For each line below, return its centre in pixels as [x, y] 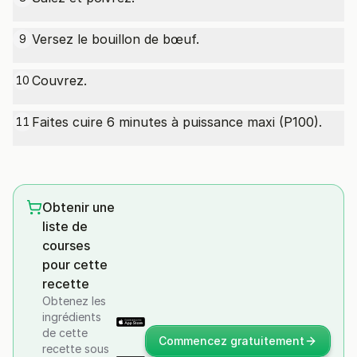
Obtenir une [78, 207]
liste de [65, 226]
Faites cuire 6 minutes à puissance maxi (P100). [177, 122]
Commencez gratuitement [231, 341]
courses [66, 245]
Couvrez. [59, 80]
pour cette [75, 265]
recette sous [76, 349]
